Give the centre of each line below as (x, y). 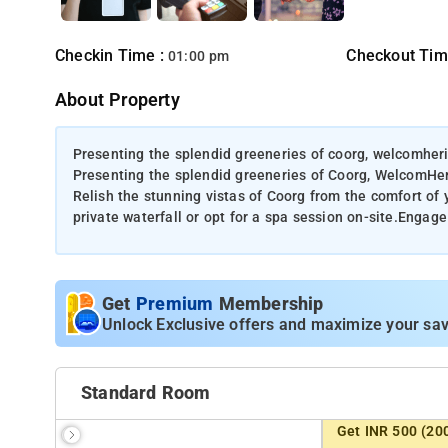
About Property (117, 100)
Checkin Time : (112, 55)
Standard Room (146, 393)
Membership (271, 303)
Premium (177, 303)
